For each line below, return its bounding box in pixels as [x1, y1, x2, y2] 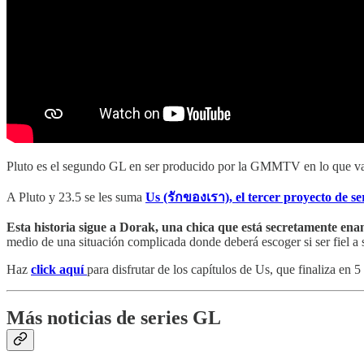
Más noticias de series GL [6, 307, 221, 329]
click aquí [31, 262, 84, 276]
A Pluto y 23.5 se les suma [6, 189, 145, 204]
